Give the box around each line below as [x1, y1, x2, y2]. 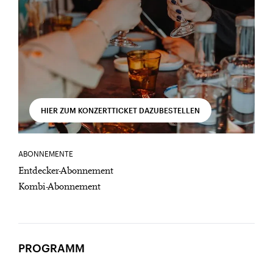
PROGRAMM [18, 241, 85, 255]
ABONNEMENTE [18, 149, 73, 158]
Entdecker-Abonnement [18, 166, 113, 176]
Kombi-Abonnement [18, 182, 101, 192]
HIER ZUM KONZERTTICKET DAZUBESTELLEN [41, 105, 200, 115]
